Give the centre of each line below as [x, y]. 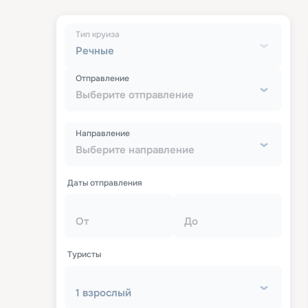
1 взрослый [103, 293]
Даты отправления [105, 183]
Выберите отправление [135, 95]
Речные [95, 51]
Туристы [84, 255]
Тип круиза [98, 35]
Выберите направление [135, 150]
